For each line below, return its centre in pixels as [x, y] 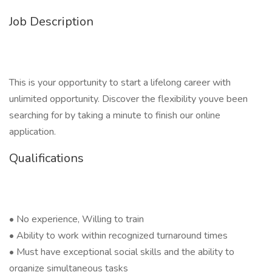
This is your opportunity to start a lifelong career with [120, 83]
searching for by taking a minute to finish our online [115, 115]
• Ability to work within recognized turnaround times [118, 236]
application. [32, 132]
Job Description [51, 22]
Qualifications [46, 158]
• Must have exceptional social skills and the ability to [122, 252]
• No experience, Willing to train [76, 219]
